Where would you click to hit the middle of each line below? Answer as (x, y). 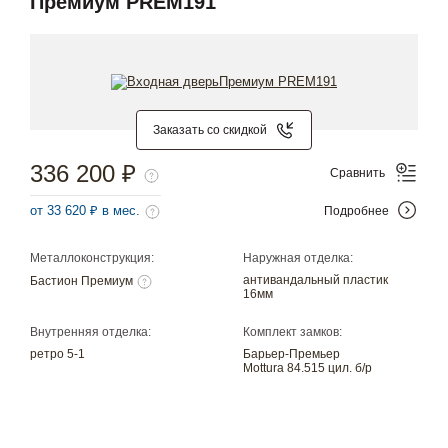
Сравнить (357, 172)
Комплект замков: (293, 332)
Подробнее (356, 210)
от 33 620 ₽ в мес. (87, 211)
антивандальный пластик (316, 280)
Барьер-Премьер (292, 354)
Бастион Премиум (83, 281)
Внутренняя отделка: (90, 332)
